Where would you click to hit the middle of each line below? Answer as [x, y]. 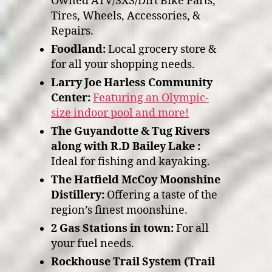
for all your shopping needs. [123, 65]
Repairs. [72, 31]
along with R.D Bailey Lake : [126, 147]
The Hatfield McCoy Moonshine [136, 180]
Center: [71, 98]
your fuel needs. [93, 244]
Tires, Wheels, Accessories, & [126, 16]
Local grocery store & [161, 49]
